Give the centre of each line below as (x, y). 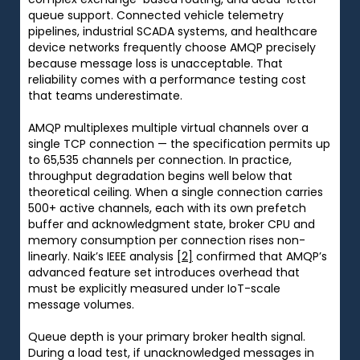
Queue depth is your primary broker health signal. (167, 336)
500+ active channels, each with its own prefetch (167, 208)
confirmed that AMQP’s (260, 256)
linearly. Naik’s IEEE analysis (102, 256)
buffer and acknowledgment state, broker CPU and (172, 224)
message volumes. (81, 304)
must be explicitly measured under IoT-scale (154, 288)
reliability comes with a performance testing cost (167, 79)
